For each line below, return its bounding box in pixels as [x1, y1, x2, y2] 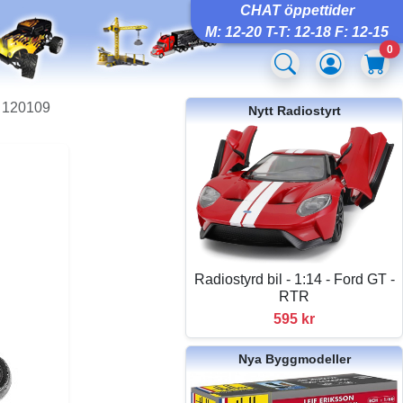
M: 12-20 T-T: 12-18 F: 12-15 [205, 24, 389, 40]
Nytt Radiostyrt [247, 103, 341, 118]
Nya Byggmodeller [237, 351, 351, 366]
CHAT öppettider [239, 3, 354, 18]
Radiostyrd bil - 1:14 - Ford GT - [193, 271, 395, 287]
